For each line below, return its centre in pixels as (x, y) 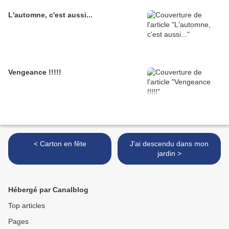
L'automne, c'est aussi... (50, 15)
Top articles (27, 206)
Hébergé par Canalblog (48, 190)
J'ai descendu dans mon (169, 144)
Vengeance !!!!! (35, 72)
